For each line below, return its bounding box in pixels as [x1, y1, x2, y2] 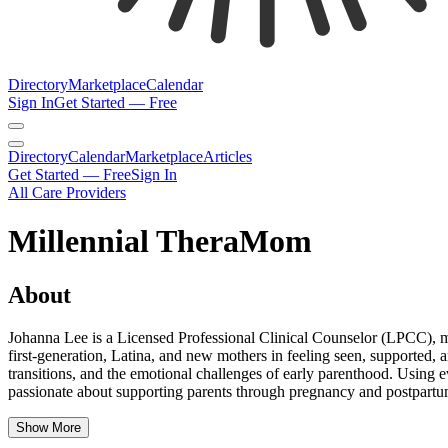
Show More [16, 419, 81, 435]
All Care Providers [8, 184, 126, 201]
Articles [203, 148, 252, 165]
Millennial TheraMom [8, 223, 312, 260]
